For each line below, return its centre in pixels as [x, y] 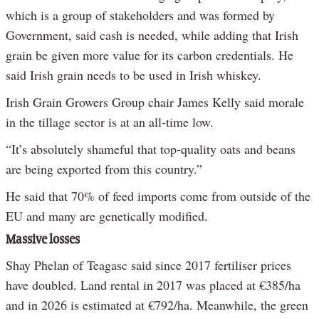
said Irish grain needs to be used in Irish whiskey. [134, 75]
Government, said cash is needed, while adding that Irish [152, 35]
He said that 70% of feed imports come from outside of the [158, 196]
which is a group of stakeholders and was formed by [140, 15]
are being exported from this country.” [104, 169]
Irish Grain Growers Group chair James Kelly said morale [155, 102]
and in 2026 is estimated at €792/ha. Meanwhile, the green [157, 305]
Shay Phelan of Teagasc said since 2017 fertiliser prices [148, 265]
